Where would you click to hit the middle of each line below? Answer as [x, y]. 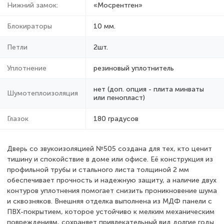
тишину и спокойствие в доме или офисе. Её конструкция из [110, 159]
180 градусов [116, 118]
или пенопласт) [119, 97]
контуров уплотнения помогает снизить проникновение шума [112, 190]
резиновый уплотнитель [134, 68]
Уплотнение [27, 68]
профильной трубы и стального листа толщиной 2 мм [98, 169]
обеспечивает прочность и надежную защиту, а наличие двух [112, 180]
